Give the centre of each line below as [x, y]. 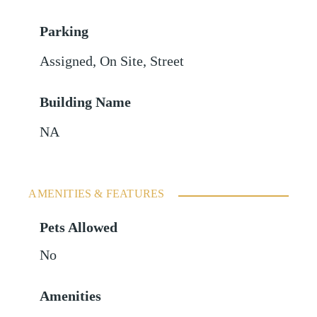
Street [167, 62]
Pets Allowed [79, 228]
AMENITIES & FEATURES [97, 194]
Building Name [86, 103]
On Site [122, 62]
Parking [64, 32]
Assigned [67, 62]
